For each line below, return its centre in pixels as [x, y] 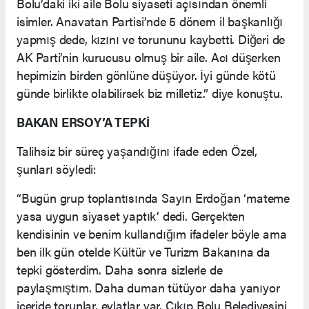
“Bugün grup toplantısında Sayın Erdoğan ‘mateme [153, 197]
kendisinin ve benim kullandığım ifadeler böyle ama [152, 233]
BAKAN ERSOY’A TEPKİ [83, 121]
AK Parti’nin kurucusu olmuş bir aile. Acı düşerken [149, 57]
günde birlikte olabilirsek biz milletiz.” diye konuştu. [150, 92]
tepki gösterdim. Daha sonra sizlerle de [120, 269]
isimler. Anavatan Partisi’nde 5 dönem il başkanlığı [150, 21]
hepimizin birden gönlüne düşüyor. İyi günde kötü [146, 74]
